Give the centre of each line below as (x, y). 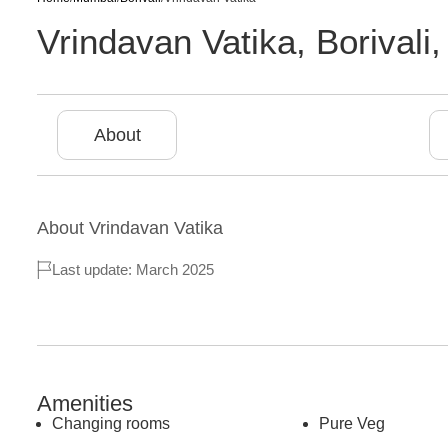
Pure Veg (351, 423)
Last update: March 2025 (133, 270)
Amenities (85, 403)
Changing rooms (111, 423)
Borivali (373, 41)
